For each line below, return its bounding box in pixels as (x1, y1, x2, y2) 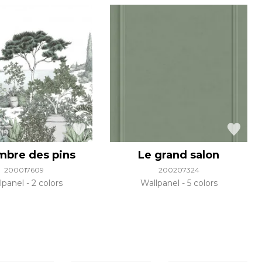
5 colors (184, 178, 218, 189)
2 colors (29, 178, 63, 189)
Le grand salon (138, 149, 220, 162)
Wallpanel (140, 178, 182, 189)
